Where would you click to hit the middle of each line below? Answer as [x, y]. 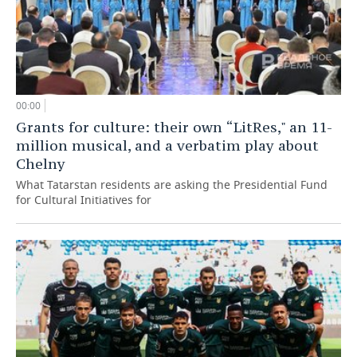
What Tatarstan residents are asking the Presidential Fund [172, 185]
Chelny [41, 164]
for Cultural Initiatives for [84, 200]
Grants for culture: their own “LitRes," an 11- [174, 127]
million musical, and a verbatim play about [167, 146]
